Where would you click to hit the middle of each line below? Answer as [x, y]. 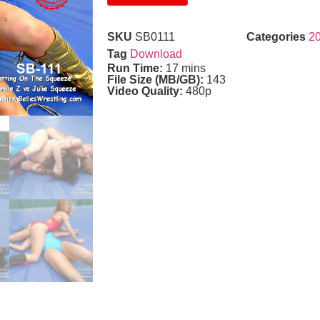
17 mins [185, 69]
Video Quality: [146, 91]
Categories [276, 37]
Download [156, 54]
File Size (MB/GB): [156, 80]
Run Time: [136, 69]
